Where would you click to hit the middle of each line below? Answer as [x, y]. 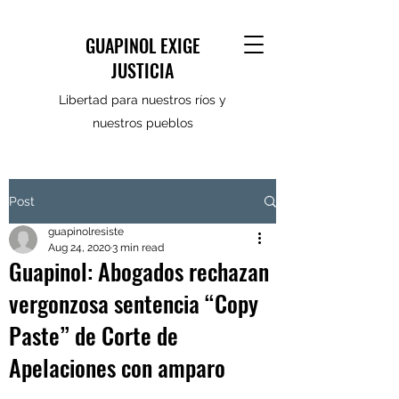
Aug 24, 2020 [79, 248]
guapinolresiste [86, 232]
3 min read [138, 248]
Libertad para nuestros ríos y [142, 100]
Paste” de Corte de [94, 335]
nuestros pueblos [142, 123]
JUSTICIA [142, 70]
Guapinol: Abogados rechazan [139, 271]
